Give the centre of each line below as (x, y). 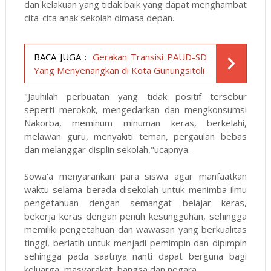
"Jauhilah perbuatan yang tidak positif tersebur (135, 96)
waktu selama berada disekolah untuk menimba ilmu (135, 189)
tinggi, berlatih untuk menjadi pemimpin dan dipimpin (135, 242)
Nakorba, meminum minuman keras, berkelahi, (135, 122)
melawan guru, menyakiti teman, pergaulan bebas (135, 136)
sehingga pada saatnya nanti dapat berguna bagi (135, 256)
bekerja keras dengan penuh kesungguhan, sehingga (135, 216)
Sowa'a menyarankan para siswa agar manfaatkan (135, 176)
